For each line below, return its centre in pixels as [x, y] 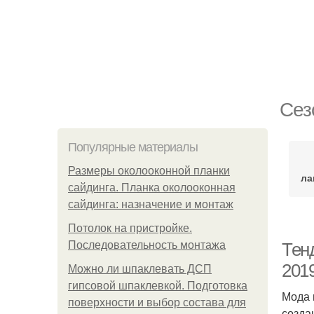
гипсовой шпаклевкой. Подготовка [158, 286]
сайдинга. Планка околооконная [152, 187]
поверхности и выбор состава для [157, 302]
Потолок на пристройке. [130, 228]
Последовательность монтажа [147, 245]
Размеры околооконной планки [149, 171]
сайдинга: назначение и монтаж [151, 204]
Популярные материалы [133, 147]
